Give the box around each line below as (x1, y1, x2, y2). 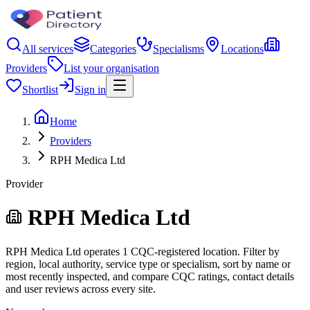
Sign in (75, 84, 106, 95)
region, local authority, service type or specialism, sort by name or (6, 257, 291, 270)
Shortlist (22, 84, 58, 95)
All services (22, 43, 73, 55)
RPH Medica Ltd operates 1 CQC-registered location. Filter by (6, 245, 280, 257)
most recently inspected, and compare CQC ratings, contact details (6, 270, 294, 282)
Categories (90, 43, 136, 55)
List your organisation (64, 62, 159, 74)
